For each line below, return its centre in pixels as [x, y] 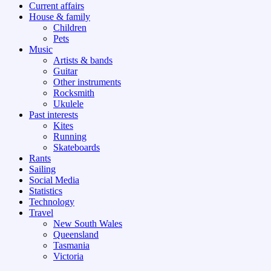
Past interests [54, 115]
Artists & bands [83, 60]
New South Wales [88, 224]
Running [70, 137]
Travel [41, 213]
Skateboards [77, 148]
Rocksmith [74, 93]
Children [70, 28]
